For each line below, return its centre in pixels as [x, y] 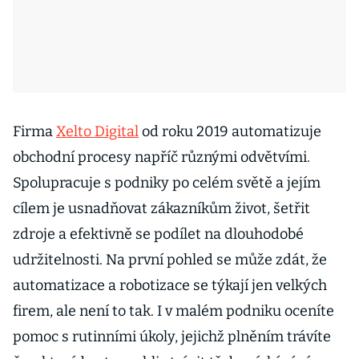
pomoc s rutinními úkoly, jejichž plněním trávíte [172, 337]
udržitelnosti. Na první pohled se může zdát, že [170, 260]
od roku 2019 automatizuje [230, 131]
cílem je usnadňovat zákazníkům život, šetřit [161, 208]
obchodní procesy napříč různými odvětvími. [161, 157]
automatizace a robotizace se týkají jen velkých [170, 285]
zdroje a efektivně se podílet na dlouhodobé [158, 234]
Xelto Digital [97, 131]
